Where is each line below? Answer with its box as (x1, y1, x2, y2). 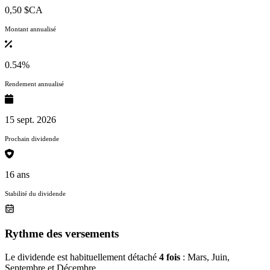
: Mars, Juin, (180, 251, 230, 262)
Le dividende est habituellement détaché (5, 251, 159, 262)
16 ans (5, 169, 30, 180)
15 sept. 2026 (5, 115, 56, 125)
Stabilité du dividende (5, 190, 66, 198)
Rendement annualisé (5, 80, 64, 88)
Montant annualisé (5, 25, 56, 33)
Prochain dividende (5, 135, 59, 143)
